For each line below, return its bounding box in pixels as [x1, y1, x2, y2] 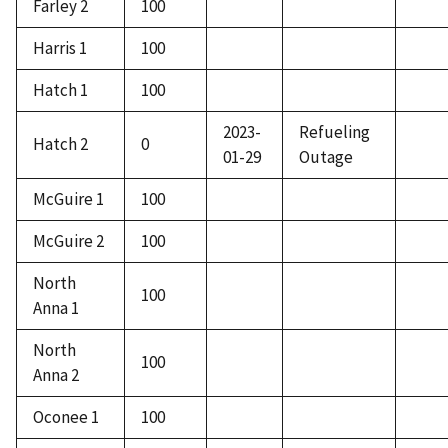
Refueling [299, 121, 370, 144]
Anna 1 [33, 297, 79, 320]
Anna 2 [33, 364, 79, 387]
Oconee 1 [33, 406, 99, 429]
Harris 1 [33, 37, 87, 60]
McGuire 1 [33, 188, 104, 211]
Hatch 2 [33, 133, 88, 156]
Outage [299, 146, 353, 169]
